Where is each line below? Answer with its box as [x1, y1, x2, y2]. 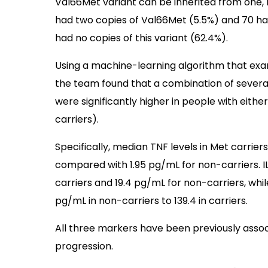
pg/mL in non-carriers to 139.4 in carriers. [55, 193, 248, 208]
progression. [55, 239, 113, 253]
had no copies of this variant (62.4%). [55, 31, 228, 45]
